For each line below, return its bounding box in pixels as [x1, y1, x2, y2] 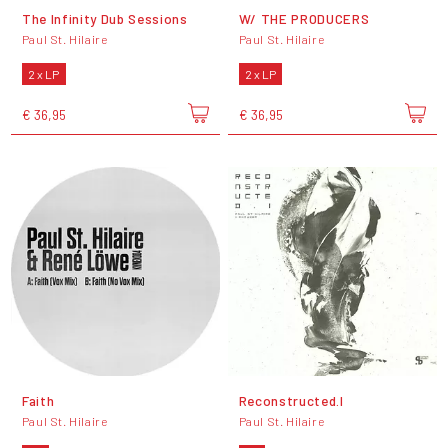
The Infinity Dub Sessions [21, 9, 188, 27]
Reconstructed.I [238, 391, 344, 409]
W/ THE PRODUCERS [238, 9, 370, 27]
